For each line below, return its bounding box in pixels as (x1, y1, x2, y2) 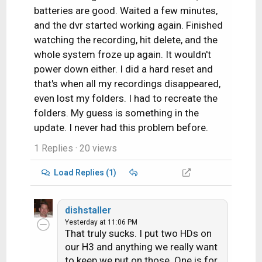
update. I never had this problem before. (33, 121, 208, 133)
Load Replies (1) (54, 167, 117, 177)
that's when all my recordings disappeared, (33, 77, 220, 89)
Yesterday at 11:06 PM (64, 218, 137, 226)
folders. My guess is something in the (33, 106, 199, 119)
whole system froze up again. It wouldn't (33, 48, 211, 60)
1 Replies (33, 142, 73, 154)
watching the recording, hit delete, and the (33, 33, 218, 46)
